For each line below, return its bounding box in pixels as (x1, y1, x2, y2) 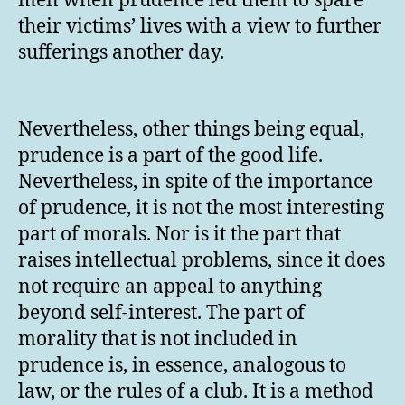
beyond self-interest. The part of (18, 300, 305, 325)
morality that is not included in (18, 326, 297, 352)
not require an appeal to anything (18, 274, 322, 299)
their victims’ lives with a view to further (18, 14, 381, 40)
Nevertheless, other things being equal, (18, 117, 364, 142)
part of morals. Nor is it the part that (18, 221, 341, 247)
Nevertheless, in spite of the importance (18, 169, 372, 194)
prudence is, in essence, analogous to (18, 353, 346, 378)
